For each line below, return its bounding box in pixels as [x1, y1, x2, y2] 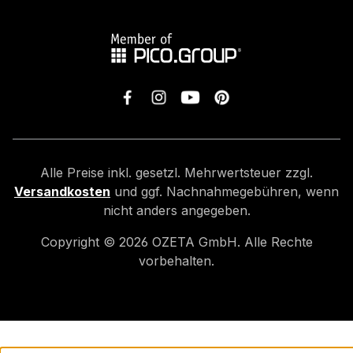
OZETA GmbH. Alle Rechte [147, 234, 313, 250]
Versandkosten [14, 184, 110, 199]
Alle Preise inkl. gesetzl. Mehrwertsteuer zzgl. [40, 165, 313, 180]
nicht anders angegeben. [102, 203, 251, 218]
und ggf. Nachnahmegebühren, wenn [110, 184, 339, 199]
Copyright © [40, 234, 119, 250]
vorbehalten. [139, 253, 214, 269]
